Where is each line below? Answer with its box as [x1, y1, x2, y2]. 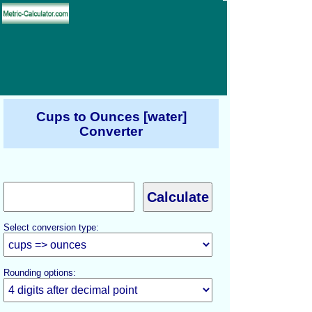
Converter [79, 123, 143, 139]
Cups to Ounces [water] [36, 109, 187, 124]
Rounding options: [3, 267, 76, 278]
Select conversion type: [3, 222, 99, 233]
